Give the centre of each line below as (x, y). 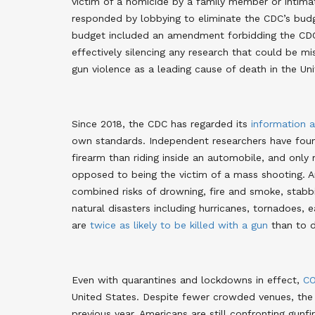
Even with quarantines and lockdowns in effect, (187, 279)
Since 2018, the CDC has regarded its (161, 123)
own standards (107, 140)
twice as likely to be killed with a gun (179, 225)
